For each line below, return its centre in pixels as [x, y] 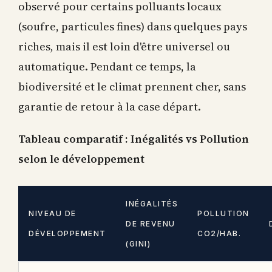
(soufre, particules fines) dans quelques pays [133, 25]
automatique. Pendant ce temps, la [107, 65]
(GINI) [138, 242]
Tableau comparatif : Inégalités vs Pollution [134, 137]
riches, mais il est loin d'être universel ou [124, 45]
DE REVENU [151, 222]
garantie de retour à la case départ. [110, 105]
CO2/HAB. [219, 232]
